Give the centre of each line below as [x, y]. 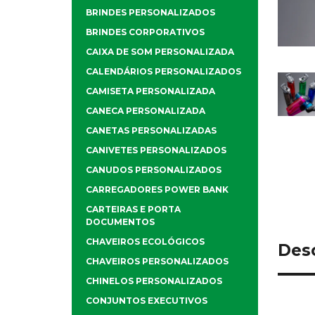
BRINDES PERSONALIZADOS [150, 13]
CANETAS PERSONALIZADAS [151, 131]
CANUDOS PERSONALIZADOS [154, 170]
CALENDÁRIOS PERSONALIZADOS [163, 72]
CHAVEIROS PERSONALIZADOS [157, 262]
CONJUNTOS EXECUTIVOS [147, 301]
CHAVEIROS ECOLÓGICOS [145, 242]
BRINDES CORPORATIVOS [145, 32]
